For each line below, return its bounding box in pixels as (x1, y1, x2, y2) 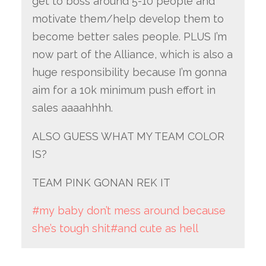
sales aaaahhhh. (31, 102, 113, 115)
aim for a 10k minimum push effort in (31, 84, 216, 97)
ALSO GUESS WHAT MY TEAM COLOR (31, 130, 224, 142)
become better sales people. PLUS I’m (31, 30, 227, 43)
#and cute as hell (110, 222, 198, 235)
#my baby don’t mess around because (31, 204, 226, 217)
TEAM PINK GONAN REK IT (31, 176, 170, 189)
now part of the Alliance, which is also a (31, 48, 233, 61)
